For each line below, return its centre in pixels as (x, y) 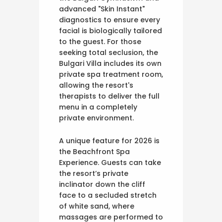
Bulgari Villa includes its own (110, 63)
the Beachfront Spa (94, 151)
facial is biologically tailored (111, 30)
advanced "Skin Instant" (102, 9)
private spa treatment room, (111, 74)
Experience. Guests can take (110, 162)
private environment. (96, 118)
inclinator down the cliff (102, 184)
